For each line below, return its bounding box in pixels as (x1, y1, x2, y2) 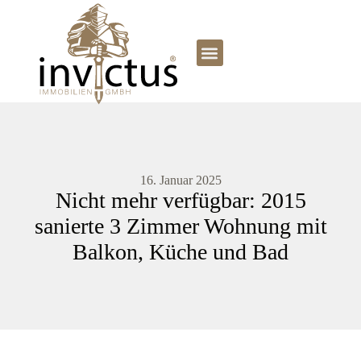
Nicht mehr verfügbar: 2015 (55, 187, 306, 213)
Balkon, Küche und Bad (73, 239, 288, 264)
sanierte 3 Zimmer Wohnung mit (34, 213, 327, 239)
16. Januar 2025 (139, 172, 222, 187)
